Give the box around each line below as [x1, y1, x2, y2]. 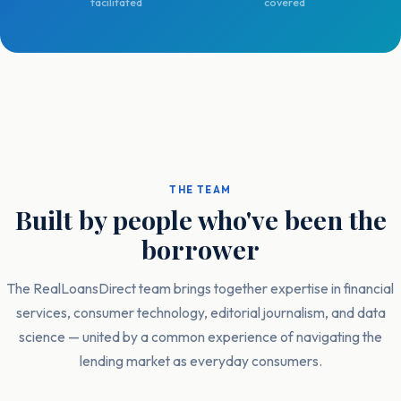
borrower [141, 232, 260, 266]
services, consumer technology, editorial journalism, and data [15, 303, 386, 321]
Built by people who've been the [14, 202, 387, 236]
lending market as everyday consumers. [79, 352, 322, 370]
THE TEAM [169, 183, 232, 196]
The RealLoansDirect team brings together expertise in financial [7, 279, 394, 297]
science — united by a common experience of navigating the [19, 328, 382, 346]
